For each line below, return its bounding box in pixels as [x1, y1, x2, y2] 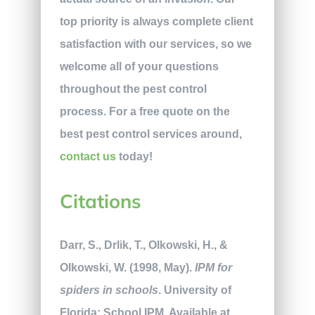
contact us [59, 150, 116, 162]
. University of [157, 284, 231, 297]
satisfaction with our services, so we [59, 37, 252, 50]
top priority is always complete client [59, 15, 253, 27]
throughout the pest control [59, 82, 207, 95]
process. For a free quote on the [59, 105, 230, 117]
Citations [59, 188, 141, 213]
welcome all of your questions [59, 60, 219, 72]
